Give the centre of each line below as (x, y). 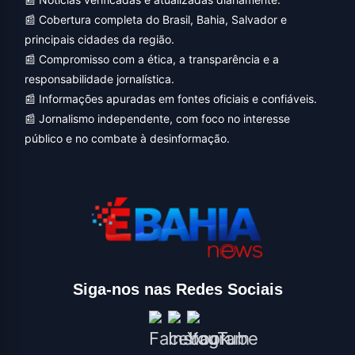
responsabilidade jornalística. (99, 78)
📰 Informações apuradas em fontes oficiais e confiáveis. (171, 98)
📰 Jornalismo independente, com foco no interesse (157, 118)
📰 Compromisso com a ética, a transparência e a (152, 59)
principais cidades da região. (99, 39)
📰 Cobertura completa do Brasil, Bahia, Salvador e (156, 19)
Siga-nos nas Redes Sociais (177, 290)
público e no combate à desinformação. (127, 138)
